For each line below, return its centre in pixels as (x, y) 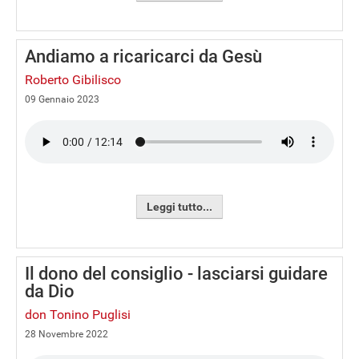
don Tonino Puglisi (78, 315)
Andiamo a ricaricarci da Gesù (143, 56)
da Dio (50, 291)
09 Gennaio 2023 (62, 99)
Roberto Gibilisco (73, 80)
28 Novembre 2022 (67, 334)
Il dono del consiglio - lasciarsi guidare (176, 274)
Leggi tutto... (179, 207)
